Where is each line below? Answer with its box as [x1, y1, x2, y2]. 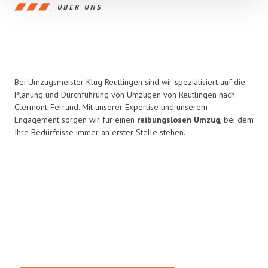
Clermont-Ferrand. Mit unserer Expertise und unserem [14, 102, 208, 112]
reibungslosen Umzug [137, 114, 220, 125]
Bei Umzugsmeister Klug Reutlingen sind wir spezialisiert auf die [14, 77, 245, 87]
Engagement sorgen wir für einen [14, 114, 137, 125]
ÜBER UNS [57, 2, 102, 11]
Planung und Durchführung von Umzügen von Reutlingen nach [14, 89, 235, 100]
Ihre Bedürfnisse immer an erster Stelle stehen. [14, 127, 185, 138]
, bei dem [220, 114, 254, 125]
